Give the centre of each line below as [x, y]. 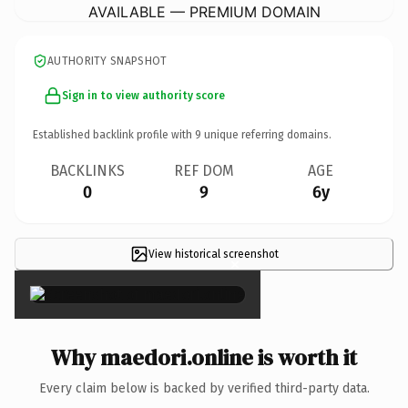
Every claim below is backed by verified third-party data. [204, 388]
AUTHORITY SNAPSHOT [107, 61]
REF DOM [204, 170]
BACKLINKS [87, 170]
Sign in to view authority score [143, 95]
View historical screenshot [213, 254]
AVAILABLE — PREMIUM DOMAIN [204, 11]
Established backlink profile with [114, 134]
